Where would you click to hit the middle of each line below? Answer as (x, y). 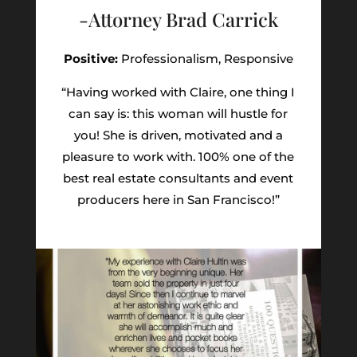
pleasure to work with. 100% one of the (178, 157)
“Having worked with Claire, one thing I (178, 92)
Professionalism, (169, 59)
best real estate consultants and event (178, 178)
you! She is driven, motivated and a (178, 135)
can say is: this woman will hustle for (178, 114)
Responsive (257, 59)
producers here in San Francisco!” (178, 200)
